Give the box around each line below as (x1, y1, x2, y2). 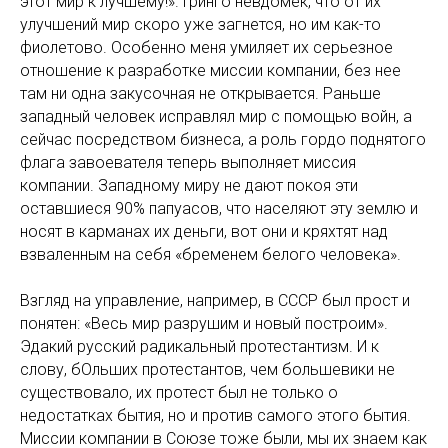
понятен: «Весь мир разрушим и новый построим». (20, 314, 388, 333)
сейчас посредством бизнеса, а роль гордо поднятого (20, 130, 426, 149)
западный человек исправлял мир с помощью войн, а (20, 107, 412, 126)
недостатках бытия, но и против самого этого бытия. (20, 406, 411, 425)
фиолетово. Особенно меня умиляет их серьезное (20, 38, 393, 57)
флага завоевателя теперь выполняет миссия (20, 153, 356, 172)
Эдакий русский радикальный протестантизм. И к (20, 337, 379, 356)
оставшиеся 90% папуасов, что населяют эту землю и (20, 199, 418, 218)
